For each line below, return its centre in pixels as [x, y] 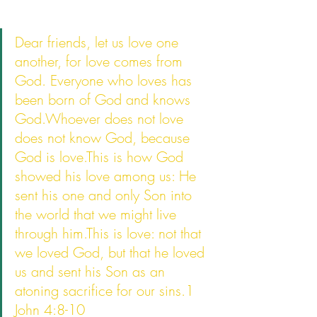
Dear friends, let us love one [99, 42]
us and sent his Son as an [92, 271]
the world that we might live [98, 214]
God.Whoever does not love [101, 119]
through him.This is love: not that [110, 233]
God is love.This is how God [101, 157]
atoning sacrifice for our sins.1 [106, 290]
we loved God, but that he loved [112, 252]
